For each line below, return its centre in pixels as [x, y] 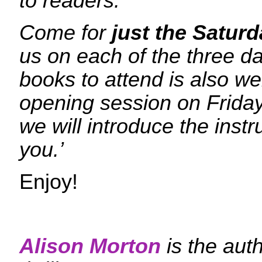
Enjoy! [49, 182]
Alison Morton [90, 246]
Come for [65, 33]
